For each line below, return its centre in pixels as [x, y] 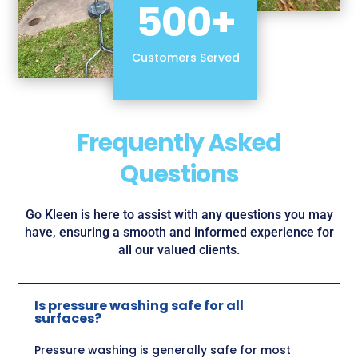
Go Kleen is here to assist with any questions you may [179, 214]
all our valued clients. [179, 249]
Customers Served [185, 57]
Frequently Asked [179, 143]
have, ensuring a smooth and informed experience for [179, 232]
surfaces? [68, 318]
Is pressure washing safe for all [139, 305]
